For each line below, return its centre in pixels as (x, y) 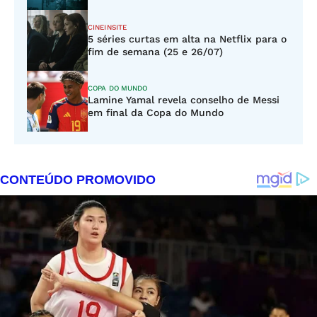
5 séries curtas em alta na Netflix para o (187, 39)
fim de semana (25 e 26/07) (155, 52)
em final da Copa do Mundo (156, 113)
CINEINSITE (107, 27)
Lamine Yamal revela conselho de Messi (184, 100)
